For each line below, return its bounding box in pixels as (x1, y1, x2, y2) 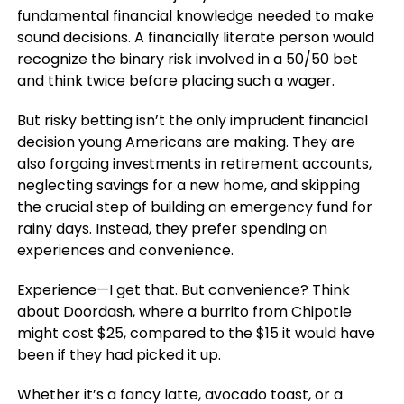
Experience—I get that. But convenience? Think (16, 279, 350, 300)
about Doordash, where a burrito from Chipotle (16, 300, 352, 322)
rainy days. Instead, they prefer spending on (16, 217, 327, 239)
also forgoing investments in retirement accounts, (16, 152, 372, 174)
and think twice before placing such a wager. (16, 69, 335, 91)
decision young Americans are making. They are (16, 131, 355, 152)
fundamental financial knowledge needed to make (16, 5, 374, 26)
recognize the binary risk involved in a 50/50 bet (16, 48, 358, 69)
